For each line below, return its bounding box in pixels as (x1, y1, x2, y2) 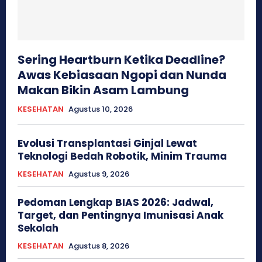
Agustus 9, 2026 (68, 168, 129, 180)
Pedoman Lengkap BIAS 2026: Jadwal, (18, 195, 213, 209)
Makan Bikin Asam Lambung (18, 81, 189, 98)
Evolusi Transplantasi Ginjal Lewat (18, 136, 197, 150)
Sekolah (18, 220, 58, 235)
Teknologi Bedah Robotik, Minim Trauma (18, 149, 227, 163)
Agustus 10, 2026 (68, 103, 133, 115)
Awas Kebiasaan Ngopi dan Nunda (18, 66, 226, 83)
